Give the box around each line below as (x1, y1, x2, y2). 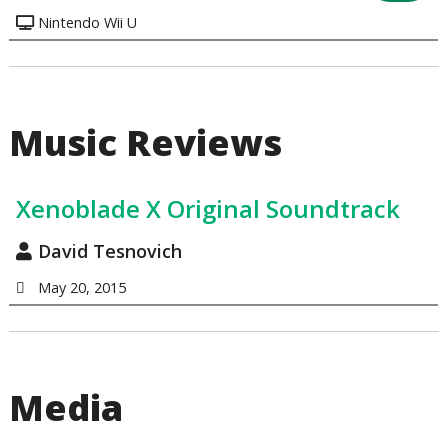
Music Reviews (9, 118, 283, 168)
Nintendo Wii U (37, 12, 137, 32)
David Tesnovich (37, 239, 182, 264)
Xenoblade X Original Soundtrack (15, 192, 400, 226)
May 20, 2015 (37, 277, 126, 297)
